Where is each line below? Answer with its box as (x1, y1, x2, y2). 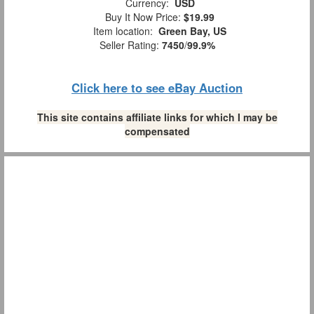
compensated (124, 124, 190, 139)
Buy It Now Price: (100, 10, 184, 25)
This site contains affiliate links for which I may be (36, 110, 278, 125)
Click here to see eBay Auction (71, 79, 243, 97)
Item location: (88, 24, 158, 39)
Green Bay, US (158, 24, 226, 39)
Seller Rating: (99, 38, 162, 53)
